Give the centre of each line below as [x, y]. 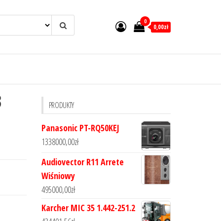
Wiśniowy [58, 176]
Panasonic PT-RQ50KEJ [80, 128]
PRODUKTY [61, 105]
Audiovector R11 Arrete [82, 162]
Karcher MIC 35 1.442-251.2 [88, 208]
